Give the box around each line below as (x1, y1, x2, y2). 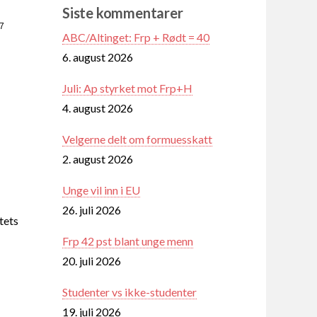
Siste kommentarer (62, 4, 183, 21)
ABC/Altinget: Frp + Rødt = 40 (62, 30, 209, 44)
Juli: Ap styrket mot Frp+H (62, 81, 192, 95)
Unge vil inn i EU (62, 183, 140, 197)
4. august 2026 (62, 100, 133, 115)
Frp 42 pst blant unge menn (62, 234, 193, 248)
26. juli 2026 (62, 202, 121, 217)
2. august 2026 (62, 151, 133, 166)
